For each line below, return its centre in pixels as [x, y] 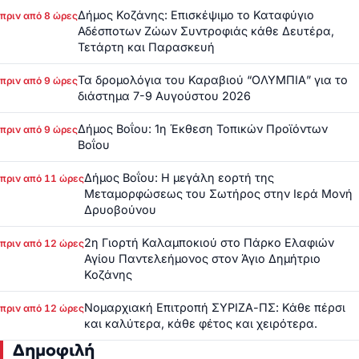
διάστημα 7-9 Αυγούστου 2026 [164, 96]
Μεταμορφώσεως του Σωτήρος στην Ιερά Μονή [218, 194]
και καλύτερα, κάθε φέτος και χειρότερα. [201, 324]
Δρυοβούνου [120, 210]
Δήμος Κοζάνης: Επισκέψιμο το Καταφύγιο [196, 15]
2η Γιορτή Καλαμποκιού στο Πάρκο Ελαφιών [209, 243]
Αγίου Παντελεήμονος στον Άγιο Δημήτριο [202, 259]
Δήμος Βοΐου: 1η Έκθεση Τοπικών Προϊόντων [203, 129]
